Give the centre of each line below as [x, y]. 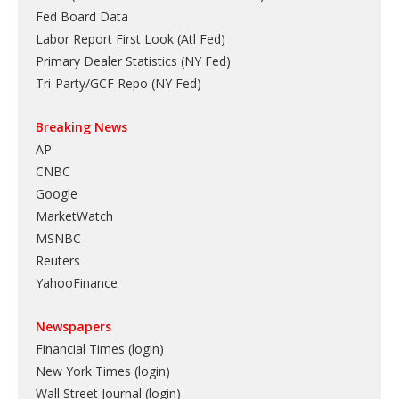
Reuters [58, 260]
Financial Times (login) [100, 348]
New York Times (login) [103, 370]
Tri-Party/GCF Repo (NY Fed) [118, 83]
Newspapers [73, 326]
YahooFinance [77, 282]
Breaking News [81, 126]
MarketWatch [74, 216]
